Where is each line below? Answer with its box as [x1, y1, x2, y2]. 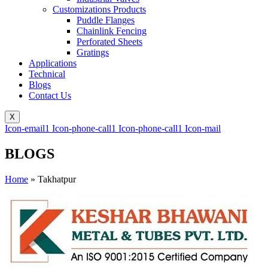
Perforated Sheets [77, 36, 142, 47]
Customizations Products [53, 4, 146, 14]
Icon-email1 [5, 123, 50, 133]
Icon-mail [185, 123, 221, 133]
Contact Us [29, 90, 71, 100]
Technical [29, 68, 65, 79]
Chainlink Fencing [77, 25, 147, 36]
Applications [29, 57, 77, 68]
